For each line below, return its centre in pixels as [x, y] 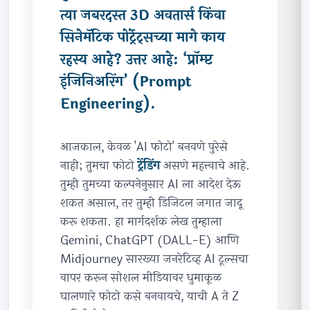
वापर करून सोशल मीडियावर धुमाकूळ [141, 278]
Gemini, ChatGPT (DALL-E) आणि [149, 240]
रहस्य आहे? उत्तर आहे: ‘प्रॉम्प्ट [136, 60]
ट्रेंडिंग [149, 166]
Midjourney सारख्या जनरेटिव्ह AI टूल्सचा [154, 259]
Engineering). [108, 104]
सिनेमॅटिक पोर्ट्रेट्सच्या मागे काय [143, 38]
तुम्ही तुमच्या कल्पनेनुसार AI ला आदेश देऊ [151, 184]
